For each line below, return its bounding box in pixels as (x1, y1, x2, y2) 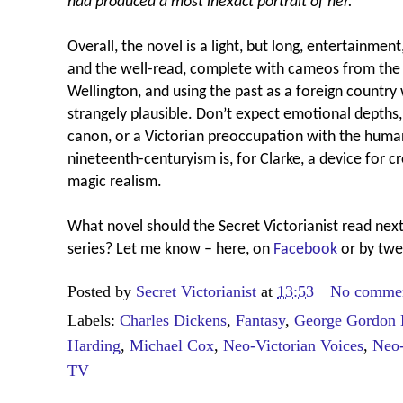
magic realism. (67, 174, 162, 190)
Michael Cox (130, 336, 214, 354)
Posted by (67, 282, 136, 300)
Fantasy (236, 310, 285, 329)
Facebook (273, 241, 337, 257)
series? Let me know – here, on (67, 241, 273, 257)
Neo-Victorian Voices (223, 336, 363, 354)
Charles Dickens (120, 310, 227, 329)
